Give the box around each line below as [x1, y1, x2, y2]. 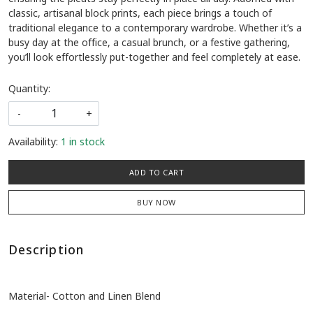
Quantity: [8, 82, 50, 96]
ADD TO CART [129, 167, 184, 178]
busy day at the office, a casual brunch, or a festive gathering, [8, 36, 290, 50]
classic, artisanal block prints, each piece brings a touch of [8, 6, 272, 20]
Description [8, 241, 84, 259]
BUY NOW [137, 197, 176, 208]
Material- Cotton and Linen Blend [8, 289, 161, 303]
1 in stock [61, 135, 105, 149]
